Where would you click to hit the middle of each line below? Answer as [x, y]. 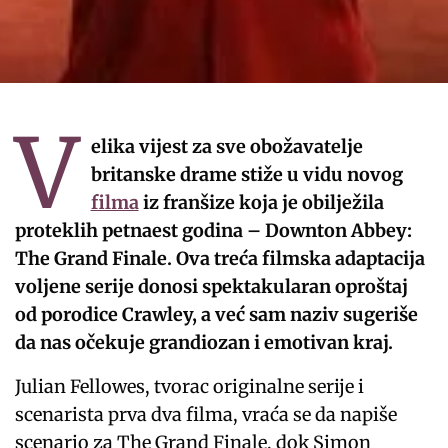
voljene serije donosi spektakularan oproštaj [212, 286]
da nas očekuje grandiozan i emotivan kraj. [204, 342]
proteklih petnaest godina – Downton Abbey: [214, 230]
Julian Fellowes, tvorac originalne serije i [190, 386]
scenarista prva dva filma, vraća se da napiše [206, 414]
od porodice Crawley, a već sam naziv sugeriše [217, 314]
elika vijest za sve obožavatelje [226, 146]
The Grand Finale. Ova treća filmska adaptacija [220, 258]
